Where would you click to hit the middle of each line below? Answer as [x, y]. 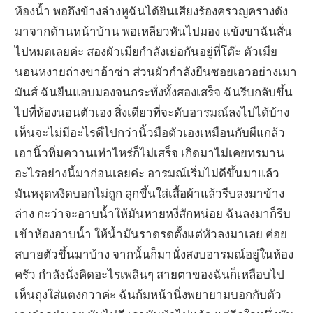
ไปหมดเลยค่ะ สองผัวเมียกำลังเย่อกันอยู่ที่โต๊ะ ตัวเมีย [146, 51]
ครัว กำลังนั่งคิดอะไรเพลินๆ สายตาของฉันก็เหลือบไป [150, 274]
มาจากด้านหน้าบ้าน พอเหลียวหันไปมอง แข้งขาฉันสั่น [154, 31]
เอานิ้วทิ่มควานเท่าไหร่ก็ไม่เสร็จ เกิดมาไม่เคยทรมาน [150, 152]
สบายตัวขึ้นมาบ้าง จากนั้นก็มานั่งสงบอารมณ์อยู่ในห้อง [154, 254]
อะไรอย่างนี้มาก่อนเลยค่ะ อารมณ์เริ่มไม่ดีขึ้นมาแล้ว [147, 173]
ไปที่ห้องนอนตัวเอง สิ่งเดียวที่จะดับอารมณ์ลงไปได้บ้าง [152, 112]
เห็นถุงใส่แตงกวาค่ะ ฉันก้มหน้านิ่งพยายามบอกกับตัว [148, 294]
